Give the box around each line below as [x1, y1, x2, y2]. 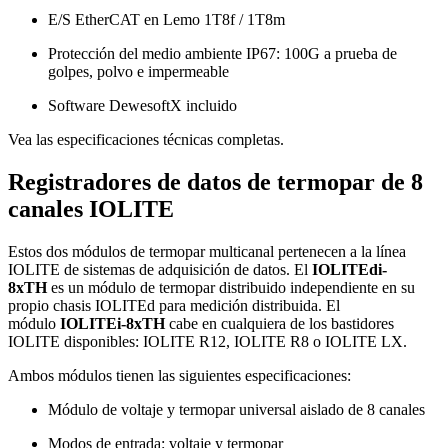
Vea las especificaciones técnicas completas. [8, 130, 284, 148]
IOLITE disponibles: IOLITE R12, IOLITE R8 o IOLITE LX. [8, 332, 407, 350]
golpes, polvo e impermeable [48, 62, 229, 80]
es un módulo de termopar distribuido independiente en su [47, 278, 415, 296]
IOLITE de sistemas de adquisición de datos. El [8, 260, 312, 278]
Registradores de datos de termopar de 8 [8, 168, 423, 195]
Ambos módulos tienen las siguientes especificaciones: [8, 366, 351, 384]
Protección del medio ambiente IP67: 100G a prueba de [48, 44, 397, 62]
